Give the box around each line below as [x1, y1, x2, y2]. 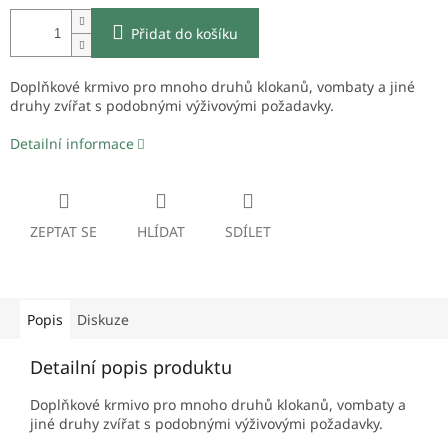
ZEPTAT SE [30, 222, 97, 242]
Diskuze [77, 310, 129, 330]
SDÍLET [225, 222, 271, 242]
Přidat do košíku [131, 24, 238, 44]
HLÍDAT [137, 222, 185, 242]
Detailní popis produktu [30, 355, 232, 380]
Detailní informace [10, 134, 134, 154]
